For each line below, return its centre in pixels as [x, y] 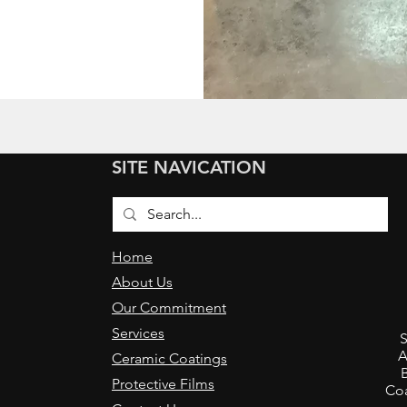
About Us [142, 282]
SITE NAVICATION [189, 167]
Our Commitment [169, 308]
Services [138, 333]
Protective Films [163, 384]
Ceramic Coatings [169, 358]
